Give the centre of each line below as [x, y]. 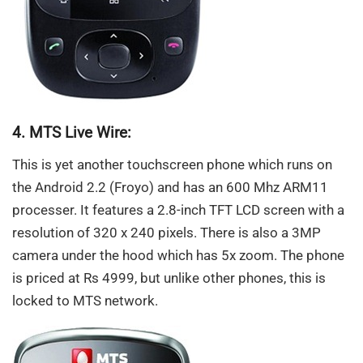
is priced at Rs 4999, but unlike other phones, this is [169, 278]
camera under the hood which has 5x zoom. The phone [178, 255]
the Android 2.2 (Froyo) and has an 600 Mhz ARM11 [170, 187]
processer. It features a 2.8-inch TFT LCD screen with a [178, 209]
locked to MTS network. [85, 300]
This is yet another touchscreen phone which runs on [172, 164]
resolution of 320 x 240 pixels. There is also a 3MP [167, 232]
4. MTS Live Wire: [72, 133]
